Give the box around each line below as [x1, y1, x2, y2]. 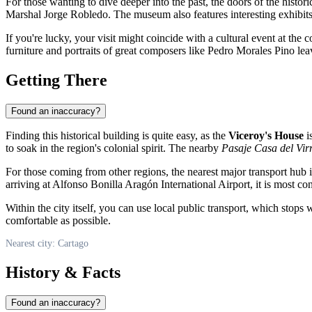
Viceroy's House [228, 129, 304, 141]
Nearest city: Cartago [6, 237, 88, 249]
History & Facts [6, 263, 120, 281]
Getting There [6, 70, 107, 89]
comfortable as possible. [6, 214, 111, 226]
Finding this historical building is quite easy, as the [6, 129, 228, 141]
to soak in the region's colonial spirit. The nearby [6, 141, 221, 154]
